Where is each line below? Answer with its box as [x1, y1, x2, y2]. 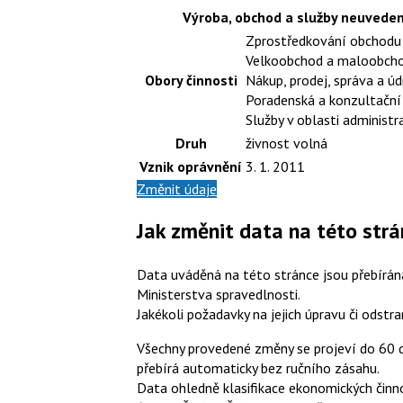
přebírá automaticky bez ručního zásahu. [137, 359, 380, 378]
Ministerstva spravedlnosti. [137, 285, 300, 304]
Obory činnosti [144, 70, 237, 89]
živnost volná [246, 133, 327, 152]
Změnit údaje [137, 179, 217, 198]
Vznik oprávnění [139, 157, 242, 175]
